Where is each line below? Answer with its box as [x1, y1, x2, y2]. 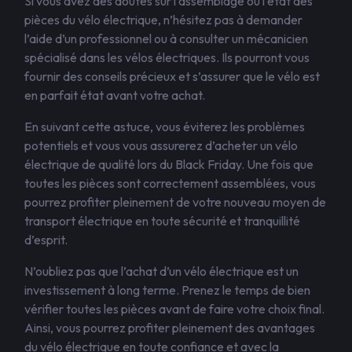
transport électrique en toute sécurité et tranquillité [24, 213, 300, 229]
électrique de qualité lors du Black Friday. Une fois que [24, 156, 313, 172]
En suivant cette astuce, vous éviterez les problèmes [24, 119, 305, 134]
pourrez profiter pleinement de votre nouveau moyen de [24, 194, 326, 210]
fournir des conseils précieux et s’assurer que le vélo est [24, 68, 320, 84]
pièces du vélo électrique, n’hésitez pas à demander [24, 12, 302, 27]
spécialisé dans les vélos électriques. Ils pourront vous [24, 49, 310, 65]
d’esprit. [24, 232, 68, 247]
